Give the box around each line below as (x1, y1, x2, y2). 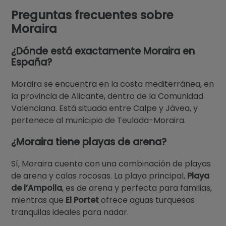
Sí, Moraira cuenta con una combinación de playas (11, 157, 211, 169)
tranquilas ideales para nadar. (11, 206, 129, 218)
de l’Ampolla (11, 182, 63, 194)
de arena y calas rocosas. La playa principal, (11, 169, 188, 182)
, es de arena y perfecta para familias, (62, 182, 212, 194)
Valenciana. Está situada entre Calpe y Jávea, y (11, 102, 198, 114)
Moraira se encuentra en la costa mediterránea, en (11, 78, 214, 90)
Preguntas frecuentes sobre (11, 7, 174, 23)
